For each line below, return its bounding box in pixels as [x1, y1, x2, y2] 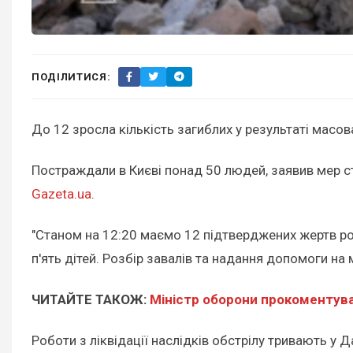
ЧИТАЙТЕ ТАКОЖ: [32, 291, 150, 307]
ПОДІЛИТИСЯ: [32, 70, 111, 83]
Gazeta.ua [32, 185, 91, 202]
